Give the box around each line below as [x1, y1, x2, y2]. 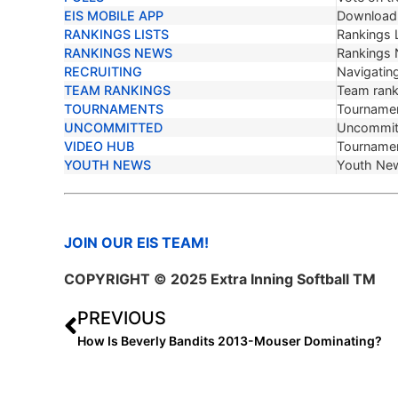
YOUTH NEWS [64, 156, 152, 172]
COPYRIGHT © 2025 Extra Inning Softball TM [64, 270, 376, 289]
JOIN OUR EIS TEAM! [64, 233, 209, 251]
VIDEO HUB [64, 138, 135, 154]
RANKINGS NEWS [64, 44, 173, 60]
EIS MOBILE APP [64, 7, 164, 23]
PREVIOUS [77, 306, 166, 329]
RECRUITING [64, 63, 143, 79]
